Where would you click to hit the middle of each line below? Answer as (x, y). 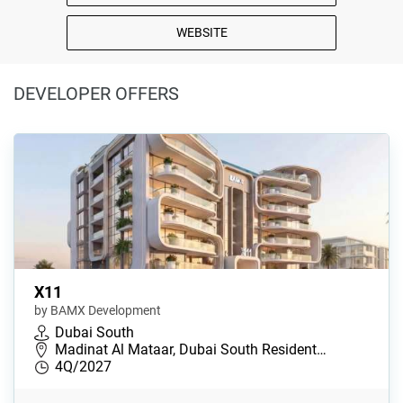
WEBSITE (201, 32)
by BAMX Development (98, 311)
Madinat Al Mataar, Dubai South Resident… (191, 350)
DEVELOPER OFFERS (96, 93)
